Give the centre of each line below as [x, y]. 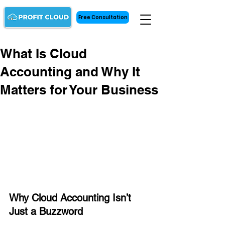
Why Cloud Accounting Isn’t [72, 198]
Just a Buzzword [46, 212]
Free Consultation [103, 17]
